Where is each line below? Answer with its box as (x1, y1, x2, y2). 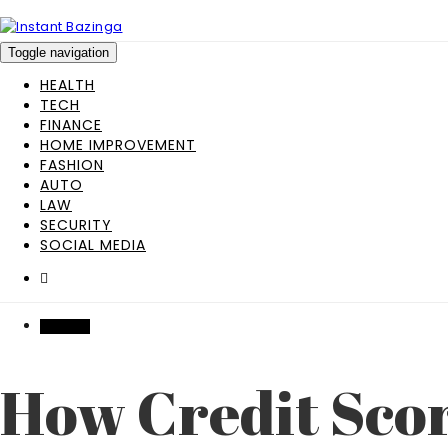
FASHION (40, 155, 104, 175)
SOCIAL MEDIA (40, 235, 146, 255)
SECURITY (40, 215, 112, 235)
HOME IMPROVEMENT (40, 135, 196, 155)
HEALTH (40, 75, 95, 95)
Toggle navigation (8, 45, 109, 60)
